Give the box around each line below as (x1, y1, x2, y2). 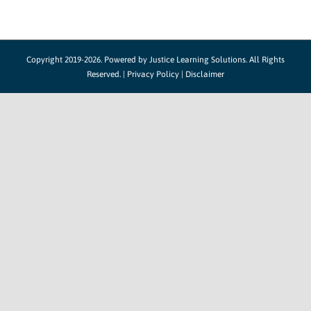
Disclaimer (185, 69, 224, 79)
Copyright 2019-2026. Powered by (26, 55, 149, 65)
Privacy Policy (127, 69, 179, 79)
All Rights (247, 55, 285, 65)
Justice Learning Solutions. (149, 55, 247, 65)
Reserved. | (87, 69, 127, 79)
